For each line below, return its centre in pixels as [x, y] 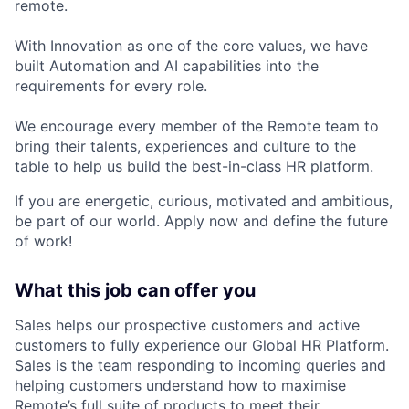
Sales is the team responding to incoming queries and [200, 365]
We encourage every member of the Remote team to [197, 126]
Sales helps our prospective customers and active [187, 325]
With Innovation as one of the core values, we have [191, 45]
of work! [43, 241]
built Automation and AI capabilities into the [167, 65]
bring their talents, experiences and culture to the [185, 146]
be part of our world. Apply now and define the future [201, 220]
